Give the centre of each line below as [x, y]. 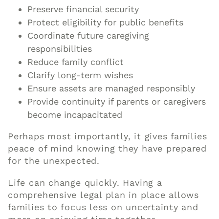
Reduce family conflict [76, 62]
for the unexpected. [54, 161]
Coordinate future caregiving [88, 36]
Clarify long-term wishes [80, 75]
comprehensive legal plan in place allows [104, 195]
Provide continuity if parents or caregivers [117, 102]
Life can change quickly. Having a [85, 183]
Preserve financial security [83, 9]
